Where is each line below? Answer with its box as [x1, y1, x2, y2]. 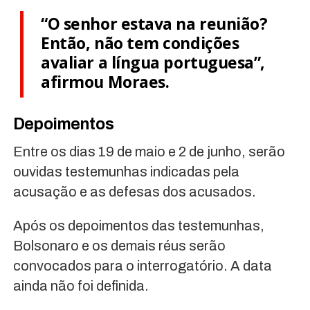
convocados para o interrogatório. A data [12, 257, 272, 273]
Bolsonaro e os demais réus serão [12, 237, 226, 253]
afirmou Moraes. [41, 70, 170, 93]
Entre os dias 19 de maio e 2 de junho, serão [12, 143, 285, 159]
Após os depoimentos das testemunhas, [12, 217, 264, 233]
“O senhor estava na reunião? [41, 12, 268, 35]
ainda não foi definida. [12, 277, 149, 293]
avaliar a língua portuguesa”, [41, 51, 265, 73]
